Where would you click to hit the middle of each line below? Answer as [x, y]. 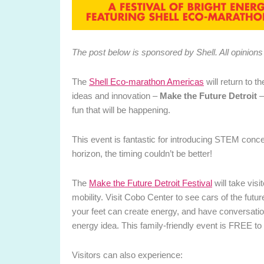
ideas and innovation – [116, 95]
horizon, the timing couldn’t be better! [142, 153]
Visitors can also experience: [127, 255]
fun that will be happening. [121, 110]
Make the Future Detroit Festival [151, 183]
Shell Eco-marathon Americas [146, 81]
